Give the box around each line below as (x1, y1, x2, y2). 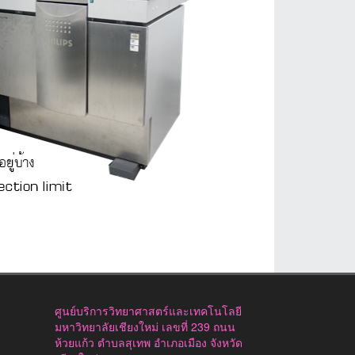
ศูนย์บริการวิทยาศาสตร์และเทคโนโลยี (54, 303, 242, 319)
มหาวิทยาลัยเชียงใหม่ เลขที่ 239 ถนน (54, 319, 235, 334)
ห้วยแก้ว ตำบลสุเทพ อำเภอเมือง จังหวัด (54, 334, 242, 350)
